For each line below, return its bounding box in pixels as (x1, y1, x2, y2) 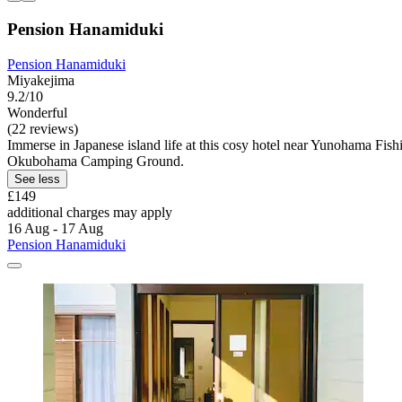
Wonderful (7, 104, 67, 120)
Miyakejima (7, 72, 74, 88)
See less (14, 171, 60, 186)
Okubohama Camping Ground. (7, 153, 184, 169)
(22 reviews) (7, 120, 78, 136)
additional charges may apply (7, 204, 172, 220)
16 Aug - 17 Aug (7, 220, 103, 236)
